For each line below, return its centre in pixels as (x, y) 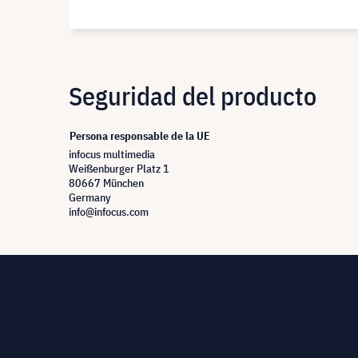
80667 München (106, 183)
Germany (90, 197)
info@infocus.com (109, 212)
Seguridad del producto (193, 96)
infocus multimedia (112, 154)
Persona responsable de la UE (140, 136)
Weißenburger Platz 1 (119, 169)
